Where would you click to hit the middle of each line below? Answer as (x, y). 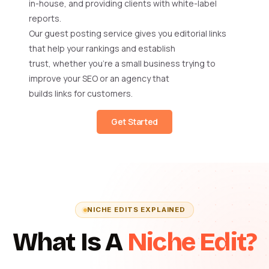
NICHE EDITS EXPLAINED (136, 210)
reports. (45, 19)
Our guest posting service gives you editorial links (128, 34)
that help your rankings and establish (102, 49)
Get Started (134, 121)
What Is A (70, 242)
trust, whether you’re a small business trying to (122, 64)
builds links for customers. (81, 94)
